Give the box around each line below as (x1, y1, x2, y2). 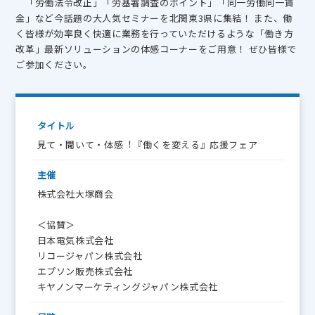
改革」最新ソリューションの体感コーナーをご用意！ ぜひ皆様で (15, 42, 297, 56)
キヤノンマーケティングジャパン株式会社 (37, 280, 218, 293)
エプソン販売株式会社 (37, 264, 133, 278)
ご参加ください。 (15, 58, 93, 71)
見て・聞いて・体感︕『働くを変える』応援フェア (37, 138, 258, 151)
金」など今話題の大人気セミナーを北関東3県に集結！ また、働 (15, 11, 292, 25)
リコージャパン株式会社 (37, 249, 143, 262)
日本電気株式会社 (37, 233, 114, 247)
